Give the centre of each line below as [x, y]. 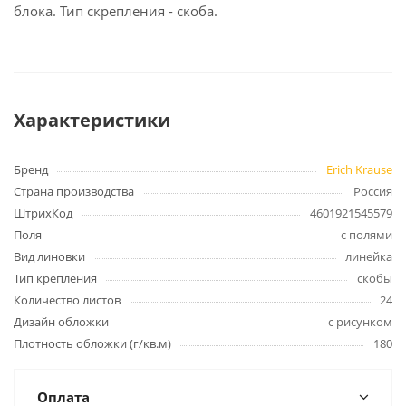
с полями [367, 235]
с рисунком [360, 322]
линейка [369, 256]
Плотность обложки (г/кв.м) [92, 343]
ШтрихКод [43, 213]
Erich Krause [359, 169]
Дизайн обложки [61, 322]
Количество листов [67, 300]
